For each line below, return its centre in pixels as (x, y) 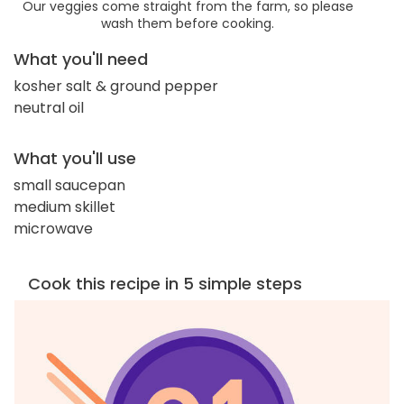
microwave (53, 228)
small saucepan (69, 185)
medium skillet (64, 207)
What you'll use (75, 158)
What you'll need (81, 59)
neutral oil (49, 107)
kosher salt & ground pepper (116, 86)
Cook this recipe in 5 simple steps (165, 283)
